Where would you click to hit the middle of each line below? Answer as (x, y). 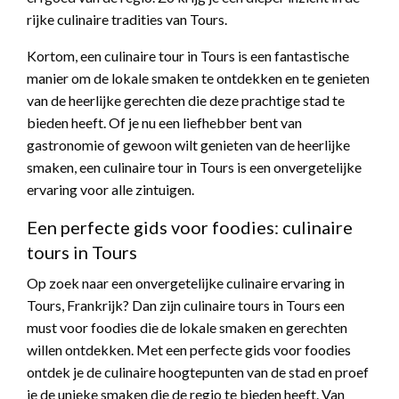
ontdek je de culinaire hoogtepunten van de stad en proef (198, 372)
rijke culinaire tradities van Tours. (127, 20)
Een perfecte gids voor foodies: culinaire (190, 228)
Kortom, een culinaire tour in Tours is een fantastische (188, 56)
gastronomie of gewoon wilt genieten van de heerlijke (188, 145)
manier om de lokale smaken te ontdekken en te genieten (198, 78)
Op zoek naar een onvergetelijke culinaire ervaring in (186, 283)
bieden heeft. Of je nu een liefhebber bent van (164, 123)
